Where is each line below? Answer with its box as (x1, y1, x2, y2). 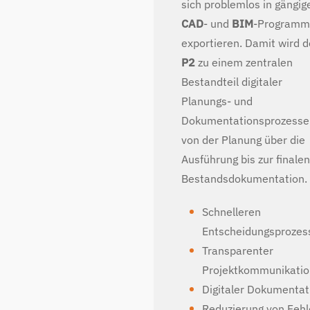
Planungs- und (181, 94, 253, 108)
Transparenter (202, 244, 273, 257)
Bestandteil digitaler (181, 75, 282, 89)
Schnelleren (202, 205, 261, 219)
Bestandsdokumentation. (181, 172, 307, 185)
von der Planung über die (181, 133, 305, 147)
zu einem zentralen (195, 55, 293, 69)
